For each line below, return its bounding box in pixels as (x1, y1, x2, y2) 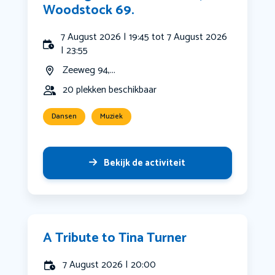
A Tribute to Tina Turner (42, 227, 187, 250)
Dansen (51, 110, 77, 123)
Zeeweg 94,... (62, 62, 115, 79)
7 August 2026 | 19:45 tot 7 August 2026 (61, 29, 228, 46)
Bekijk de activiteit (104, 155, 186, 171)
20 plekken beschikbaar (62, 82, 157, 99)
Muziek (99, 110, 123, 123)
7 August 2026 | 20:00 (62, 257, 156, 274)
